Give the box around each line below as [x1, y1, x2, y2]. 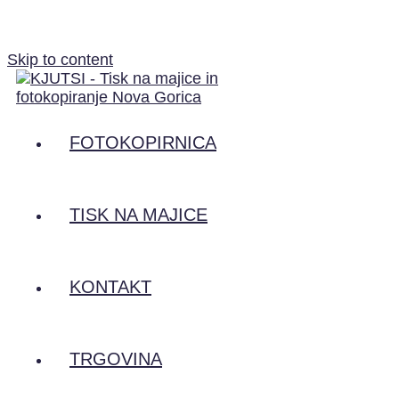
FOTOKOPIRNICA [69, 133, 216, 152]
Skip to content [7, 51, 113, 69]
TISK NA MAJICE [69, 205, 208, 224]
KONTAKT [69, 277, 151, 297]
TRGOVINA [69, 349, 162, 369]
